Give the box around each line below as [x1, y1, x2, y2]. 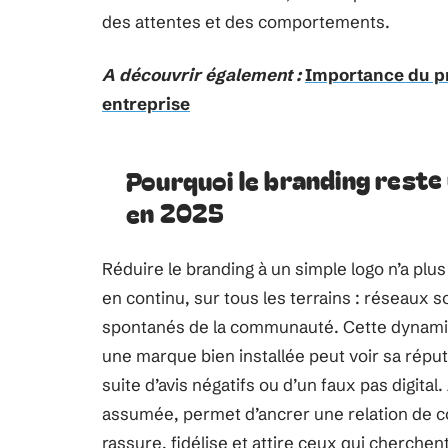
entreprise [102, 93, 190, 114]
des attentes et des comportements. [102, 11, 390, 32]
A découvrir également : [102, 64, 301, 85]
